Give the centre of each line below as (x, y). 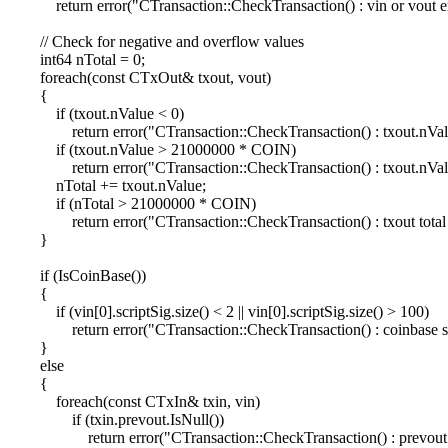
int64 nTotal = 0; (76, 59)
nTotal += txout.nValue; (107, 185)
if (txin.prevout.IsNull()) (116, 419)
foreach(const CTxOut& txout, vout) (139, 77)
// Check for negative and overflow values (156, 41)
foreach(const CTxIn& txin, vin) (134, 401)
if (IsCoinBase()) (77, 275)
